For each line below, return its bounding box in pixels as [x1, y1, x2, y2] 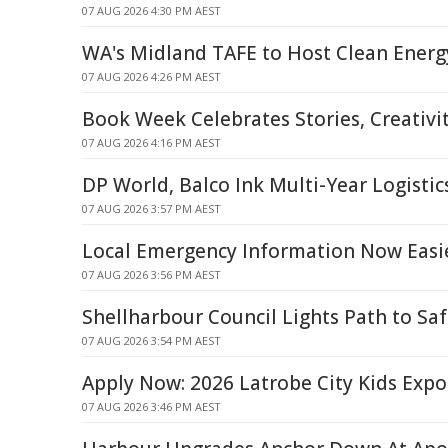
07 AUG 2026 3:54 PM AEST [82, 333, 221, 348]
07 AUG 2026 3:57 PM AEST [82, 201, 221, 216]
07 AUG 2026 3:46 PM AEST [82, 399, 221, 414]
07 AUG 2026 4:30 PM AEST [82, 3, 221, 18]
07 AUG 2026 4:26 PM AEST [82, 69, 221, 84]
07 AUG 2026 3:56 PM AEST [82, 267, 221, 282]
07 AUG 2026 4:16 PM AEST [82, 135, 221, 150]
